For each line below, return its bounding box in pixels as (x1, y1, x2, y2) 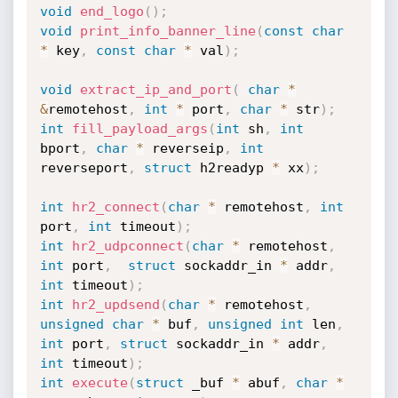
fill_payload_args (71, 121, 208, 137)
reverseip (143, 140, 224, 156)
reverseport (39, 160, 128, 176)
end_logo (79, 4, 144, 20)
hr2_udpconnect (71, 238, 184, 254)
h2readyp (191, 160, 272, 176)
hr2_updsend (71, 297, 160, 313)
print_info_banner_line (79, 23, 256, 39)
